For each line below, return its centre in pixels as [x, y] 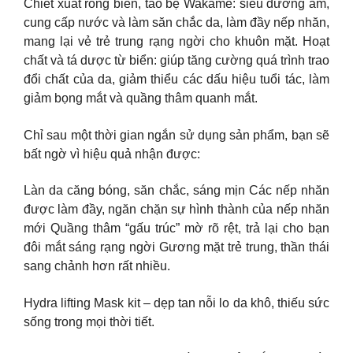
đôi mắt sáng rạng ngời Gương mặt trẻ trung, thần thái [176, 247]
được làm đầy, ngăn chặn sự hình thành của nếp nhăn [176, 210]
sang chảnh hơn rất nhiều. [97, 266]
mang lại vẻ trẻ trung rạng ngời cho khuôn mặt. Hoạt [176, 42]
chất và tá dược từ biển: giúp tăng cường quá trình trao [176, 61]
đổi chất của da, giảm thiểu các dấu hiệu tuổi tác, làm [176, 80]
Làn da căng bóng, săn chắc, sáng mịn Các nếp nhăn [176, 191]
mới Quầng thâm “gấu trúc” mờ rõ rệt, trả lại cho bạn [176, 229]
